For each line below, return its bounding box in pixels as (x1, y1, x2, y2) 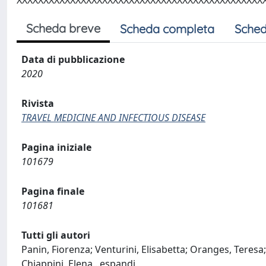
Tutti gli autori (21, 229, 90, 242)
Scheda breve (26, 21, 100, 36)
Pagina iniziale (21, 141, 91, 154)
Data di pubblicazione (21, 53, 125, 66)
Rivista (21, 97, 54, 110)
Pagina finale (21, 185, 84, 198)
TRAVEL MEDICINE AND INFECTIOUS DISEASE (21, 111, 205, 124)
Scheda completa (120, 21, 214, 36)
